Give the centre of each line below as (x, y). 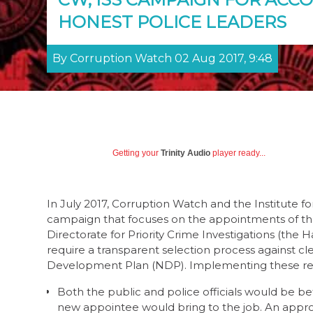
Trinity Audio (185, 153)
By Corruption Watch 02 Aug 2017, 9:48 (162, 58)
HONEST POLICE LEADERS (172, 22)
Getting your (137, 153)
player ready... (238, 153)
